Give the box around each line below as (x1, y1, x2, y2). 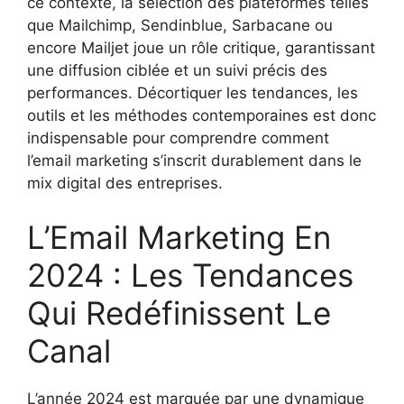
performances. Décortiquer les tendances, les (27, 84, 358, 103)
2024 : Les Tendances (27, 255, 353, 294)
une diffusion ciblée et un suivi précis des (27, 61, 327, 80)
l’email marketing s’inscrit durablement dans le (27, 151, 362, 170)
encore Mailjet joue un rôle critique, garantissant (27, 39, 375, 58)
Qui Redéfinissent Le (27, 293, 331, 332)
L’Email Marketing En (27, 217, 331, 256)
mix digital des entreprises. (27, 174, 223, 193)
